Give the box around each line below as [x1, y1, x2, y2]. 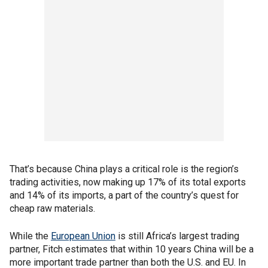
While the [10, 230, 51, 242]
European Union [51, 230, 115, 242]
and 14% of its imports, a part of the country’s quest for [10, 190, 239, 202]
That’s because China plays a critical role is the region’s [10, 163, 239, 175]
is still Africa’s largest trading [115, 230, 239, 242]
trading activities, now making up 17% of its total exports [10, 176, 246, 188]
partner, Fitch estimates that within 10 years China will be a [10, 243, 254, 255]
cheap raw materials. [10, 203, 95, 215]
